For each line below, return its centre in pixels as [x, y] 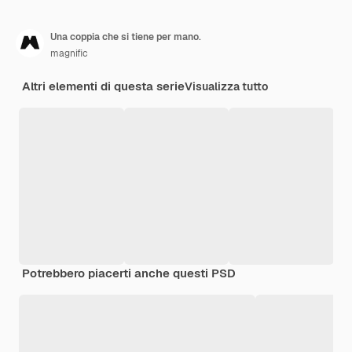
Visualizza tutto [226, 87]
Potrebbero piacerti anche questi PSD [129, 273]
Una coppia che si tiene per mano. [126, 37]
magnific [69, 54]
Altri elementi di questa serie [103, 86]
